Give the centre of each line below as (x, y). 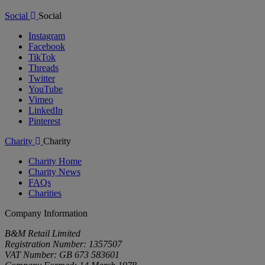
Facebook (47, 46)
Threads (43, 67)
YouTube (46, 89)
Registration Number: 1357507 (63, 244)
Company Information (46, 213)
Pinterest (44, 121)
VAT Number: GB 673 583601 (62, 254)
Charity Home (55, 161)
